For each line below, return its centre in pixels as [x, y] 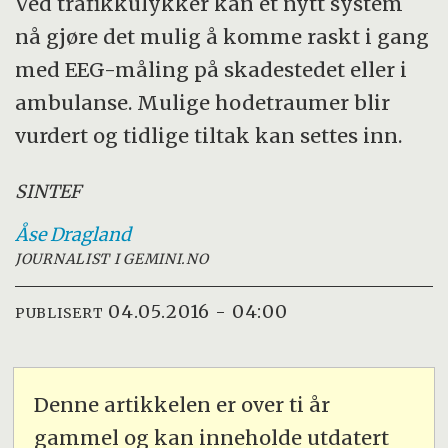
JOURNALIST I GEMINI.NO [112, 258]
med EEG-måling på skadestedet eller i [211, 69]
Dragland [91, 234]
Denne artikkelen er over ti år [182, 405]
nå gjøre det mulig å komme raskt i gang [222, 36]
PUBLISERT [59, 313]
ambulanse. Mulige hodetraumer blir [203, 102]
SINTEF [48, 191]
